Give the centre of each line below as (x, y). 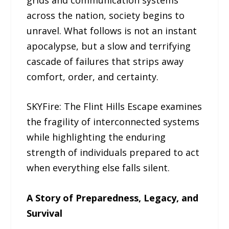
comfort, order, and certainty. (93, 76)
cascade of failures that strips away (105, 61)
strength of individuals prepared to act (113, 153)
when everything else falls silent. (98, 168)
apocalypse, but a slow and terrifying (109, 46)
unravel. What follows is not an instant (112, 30)
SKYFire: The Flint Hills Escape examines (114, 107)
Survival (45, 213)
